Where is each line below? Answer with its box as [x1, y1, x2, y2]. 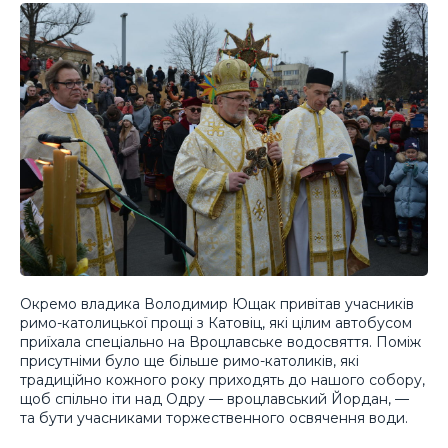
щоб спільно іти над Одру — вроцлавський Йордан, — [20, 390, 409, 409]
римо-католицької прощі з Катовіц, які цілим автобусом [20, 314, 412, 333]
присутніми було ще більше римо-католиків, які [20, 352, 359, 371]
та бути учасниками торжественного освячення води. [20, 409, 408, 428]
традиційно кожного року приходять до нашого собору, [20, 371, 425, 390]
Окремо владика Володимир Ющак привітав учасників [20, 295, 414, 314]
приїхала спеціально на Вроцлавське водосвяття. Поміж [20, 333, 421, 352]
